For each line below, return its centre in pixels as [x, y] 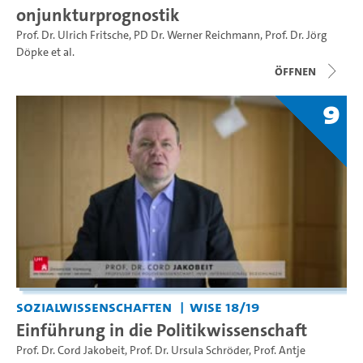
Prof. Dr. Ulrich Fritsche [73, 35]
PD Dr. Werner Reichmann [197, 35]
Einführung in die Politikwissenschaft [162, 329]
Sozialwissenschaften [94, 306]
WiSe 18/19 [224, 306]
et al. [62, 52]
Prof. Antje [280, 350]
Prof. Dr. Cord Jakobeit [70, 350]
